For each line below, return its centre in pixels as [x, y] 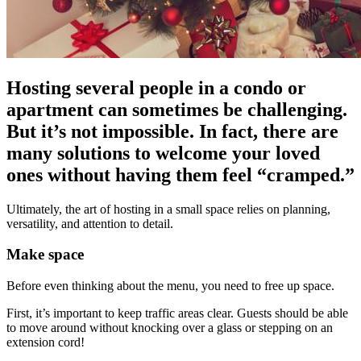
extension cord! [46, 342]
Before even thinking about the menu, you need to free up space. [170, 286]
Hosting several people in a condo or [156, 87]
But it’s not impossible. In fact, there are [172, 131]
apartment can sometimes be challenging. [177, 109]
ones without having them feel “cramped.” [180, 174]
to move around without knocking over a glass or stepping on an [170, 328]
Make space [45, 255]
